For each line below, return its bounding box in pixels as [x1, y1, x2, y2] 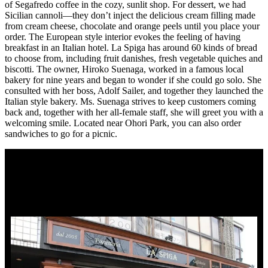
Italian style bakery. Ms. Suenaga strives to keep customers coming [5, 96, 256, 106]
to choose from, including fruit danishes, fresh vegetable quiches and [5, 53, 263, 63]
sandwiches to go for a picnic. [5, 128, 117, 139]
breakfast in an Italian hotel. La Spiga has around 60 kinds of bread [5, 42, 257, 53]
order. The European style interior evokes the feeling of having [5, 31, 240, 42]
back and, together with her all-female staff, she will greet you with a [5, 106, 263, 117]
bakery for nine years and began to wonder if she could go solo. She [5, 74, 261, 85]
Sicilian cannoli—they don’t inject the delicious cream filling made [5, 10, 255, 20]
